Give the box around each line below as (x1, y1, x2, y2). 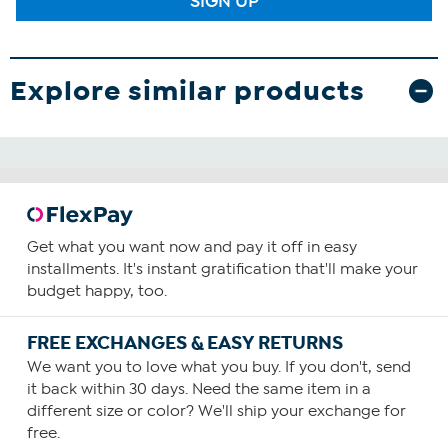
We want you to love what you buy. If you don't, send (26, 358, 411, 377)
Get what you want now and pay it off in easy (26, 238, 357, 257)
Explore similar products (10, 73, 365, 109)
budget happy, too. (26, 282, 167, 301)
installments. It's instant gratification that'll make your (26, 260, 418, 279)
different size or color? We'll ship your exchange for (26, 402, 406, 421)
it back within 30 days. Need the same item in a (26, 380, 371, 399)
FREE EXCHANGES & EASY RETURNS (26, 331, 343, 356)
